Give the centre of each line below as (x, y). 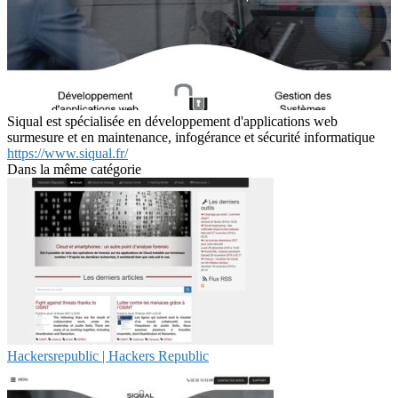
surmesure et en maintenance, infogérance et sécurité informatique (191, 137)
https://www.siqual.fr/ (68, 153)
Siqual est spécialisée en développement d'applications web (172, 121)
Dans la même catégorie (74, 169)
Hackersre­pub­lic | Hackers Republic (108, 355)
